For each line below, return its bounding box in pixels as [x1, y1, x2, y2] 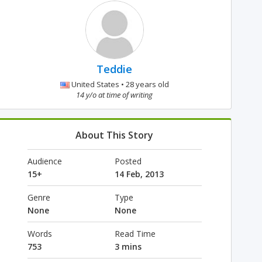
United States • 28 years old [69, 79, 169, 89]
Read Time [114, 228, 156, 239]
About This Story [75, 129, 154, 142]
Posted [114, 156, 142, 167]
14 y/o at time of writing [76, 89, 153, 100]
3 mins [114, 241, 142, 252]
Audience [27, 156, 62, 167]
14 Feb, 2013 [114, 168, 164, 180]
